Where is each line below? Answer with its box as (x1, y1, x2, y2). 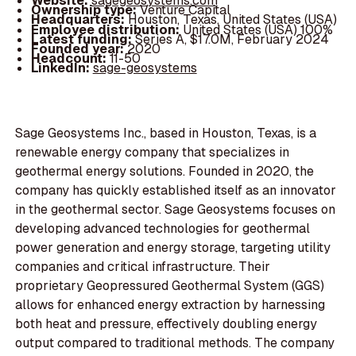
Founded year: (30, 40, 127, 57)
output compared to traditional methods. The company (15, 335, 335, 352)
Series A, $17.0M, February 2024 (134, 30, 329, 48)
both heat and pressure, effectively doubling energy (15, 315, 318, 333)
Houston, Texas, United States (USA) (127, 11, 337, 29)
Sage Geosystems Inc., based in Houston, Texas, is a (15, 125, 317, 142)
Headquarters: (30, 11, 128, 29)
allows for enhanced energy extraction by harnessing (15, 296, 326, 314)
